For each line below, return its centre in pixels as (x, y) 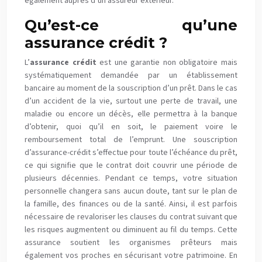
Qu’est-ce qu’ (116, 25)
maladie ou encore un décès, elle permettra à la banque (131, 114)
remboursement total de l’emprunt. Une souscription (131, 140)
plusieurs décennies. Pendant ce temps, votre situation (131, 178)
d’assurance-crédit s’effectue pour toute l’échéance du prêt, (131, 153)
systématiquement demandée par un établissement (131, 75)
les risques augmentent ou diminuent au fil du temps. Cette (131, 230)
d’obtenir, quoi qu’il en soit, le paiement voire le (131, 127)
